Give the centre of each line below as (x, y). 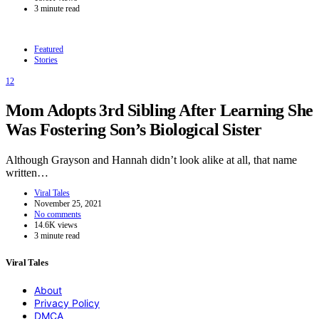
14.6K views (56, 225)
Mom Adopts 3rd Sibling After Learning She (159, 111)
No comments (58, 214)
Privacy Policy (67, 303)
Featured (49, 49)
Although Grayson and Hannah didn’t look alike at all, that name (151, 159)
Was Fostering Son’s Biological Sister (134, 130)
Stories (46, 60)
